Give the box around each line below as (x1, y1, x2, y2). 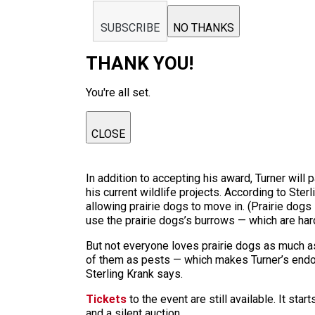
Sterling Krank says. (86, 267, 183, 281)
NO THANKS (173, 21, 234, 34)
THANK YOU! (86, 53, 193, 74)
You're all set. (86, 86, 150, 99)
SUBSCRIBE (101, 21, 160, 34)
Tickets (86, 292, 127, 306)
